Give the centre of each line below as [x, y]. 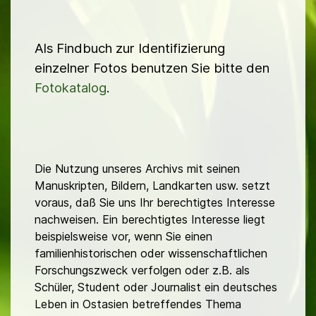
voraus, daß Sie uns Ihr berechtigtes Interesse [155, 203]
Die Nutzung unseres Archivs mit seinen [137, 169]
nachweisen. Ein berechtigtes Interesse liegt [150, 220]
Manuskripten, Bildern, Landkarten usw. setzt [152, 186]
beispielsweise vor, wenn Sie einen [123, 237]
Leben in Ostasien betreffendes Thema [138, 304]
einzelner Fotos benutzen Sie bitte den [152, 68]
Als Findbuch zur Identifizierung [130, 49]
